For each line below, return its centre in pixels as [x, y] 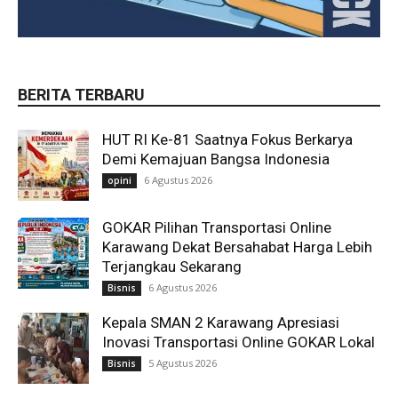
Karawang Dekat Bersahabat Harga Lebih [237, 247]
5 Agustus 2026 [183, 363]
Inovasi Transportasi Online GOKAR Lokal [239, 342]
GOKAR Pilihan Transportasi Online [217, 227]
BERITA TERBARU [81, 95]
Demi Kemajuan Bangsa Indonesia [216, 159]
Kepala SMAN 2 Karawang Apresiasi [221, 322]
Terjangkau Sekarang [172, 267]
